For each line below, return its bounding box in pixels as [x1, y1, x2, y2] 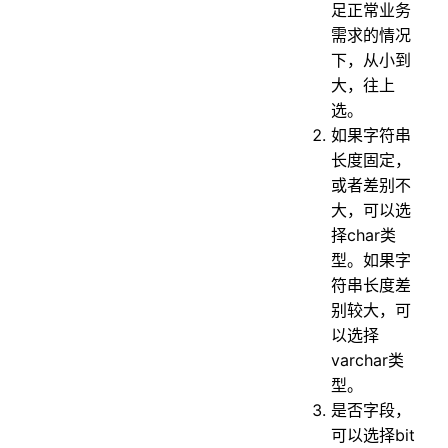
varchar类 [331, 350, 405, 371]
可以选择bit [331, 425, 416, 446]
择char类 [331, 225, 397, 246]
